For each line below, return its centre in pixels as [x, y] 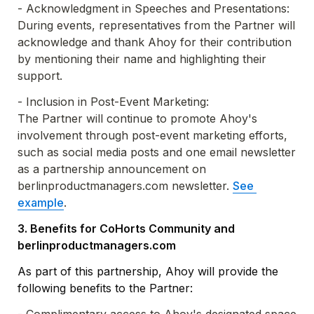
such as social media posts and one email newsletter [157, 152]
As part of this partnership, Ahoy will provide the [148, 272]
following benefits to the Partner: [105, 288]
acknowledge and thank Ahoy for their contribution [155, 42]
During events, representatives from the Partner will [156, 26]
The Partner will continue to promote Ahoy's [137, 119]
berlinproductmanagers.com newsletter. [125, 186]
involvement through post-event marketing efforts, [152, 136]
